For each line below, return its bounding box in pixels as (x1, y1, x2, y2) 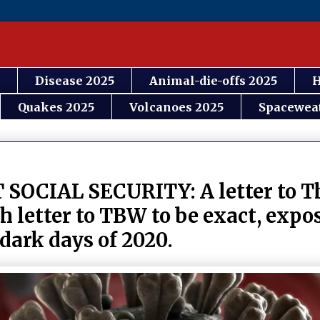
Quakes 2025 (18, 99, 94, 114)
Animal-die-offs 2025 (149, 73, 277, 88)
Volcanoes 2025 (129, 99, 224, 114)
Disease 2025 (35, 73, 114, 88)
